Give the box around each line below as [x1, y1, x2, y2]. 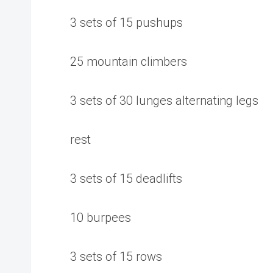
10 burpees [70, 210, 131, 225]
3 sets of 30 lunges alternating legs [70, 93, 258, 108]
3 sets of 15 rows [70, 249, 162, 264]
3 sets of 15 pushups [70, 15, 183, 30]
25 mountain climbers [70, 54, 187, 69]
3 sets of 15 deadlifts [70, 171, 182, 186]
